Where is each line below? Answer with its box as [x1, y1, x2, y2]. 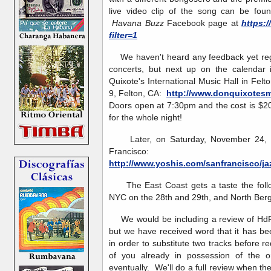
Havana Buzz [112, 18, 164, 28]
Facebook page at [163, 18, 242, 28]
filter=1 [109, 30, 137, 41]
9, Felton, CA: [109, 88, 166, 99]
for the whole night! [109, 113, 182, 123]
